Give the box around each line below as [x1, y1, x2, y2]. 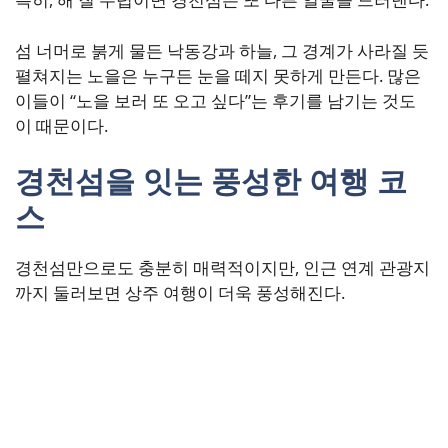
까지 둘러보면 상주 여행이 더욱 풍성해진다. [15, 281, 345, 305]
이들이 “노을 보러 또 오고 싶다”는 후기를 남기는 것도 [15, 88, 416, 112]
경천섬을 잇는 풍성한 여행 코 [15, 160, 407, 202]
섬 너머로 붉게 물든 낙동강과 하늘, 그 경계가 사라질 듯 [15, 38, 429, 62]
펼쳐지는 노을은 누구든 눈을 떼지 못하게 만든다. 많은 [15, 63, 421, 87]
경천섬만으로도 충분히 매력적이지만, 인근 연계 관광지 [15, 256, 430, 280]
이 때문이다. [15, 113, 108, 137]
